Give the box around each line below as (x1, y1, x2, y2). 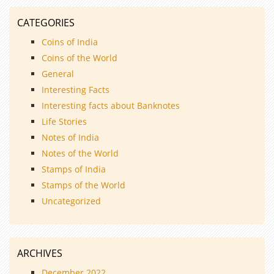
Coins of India (42, 35, 98, 48)
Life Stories (42, 115, 87, 127)
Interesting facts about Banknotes (42, 99, 180, 111)
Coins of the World (42, 51, 117, 64)
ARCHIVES (17, 246, 62, 260)
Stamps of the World (42, 179, 125, 191)
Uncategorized (42, 194, 101, 207)
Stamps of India (42, 163, 106, 175)
